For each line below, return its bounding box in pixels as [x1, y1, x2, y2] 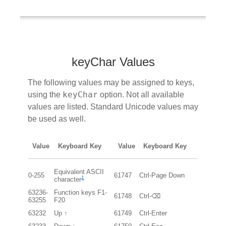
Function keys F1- [54, 188, 107, 196]
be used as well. [28, 114, 86, 123]
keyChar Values [71, 54, 155, 69]
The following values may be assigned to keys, [28, 78, 194, 87]
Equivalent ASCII [54, 167, 104, 176]
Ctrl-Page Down [139, 171, 185, 179]
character [54, 175, 81, 183]
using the [28, 90, 63, 99]
